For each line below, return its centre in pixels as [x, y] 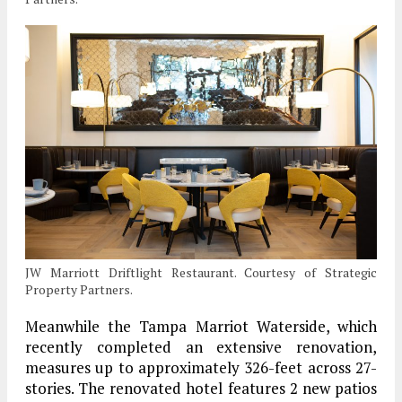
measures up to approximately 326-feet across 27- [201, 368]
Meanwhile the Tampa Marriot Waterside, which [201, 327]
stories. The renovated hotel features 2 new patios [201, 389]
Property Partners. [79, 290]
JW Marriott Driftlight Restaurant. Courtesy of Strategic [201, 273]
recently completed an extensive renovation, [201, 347]
